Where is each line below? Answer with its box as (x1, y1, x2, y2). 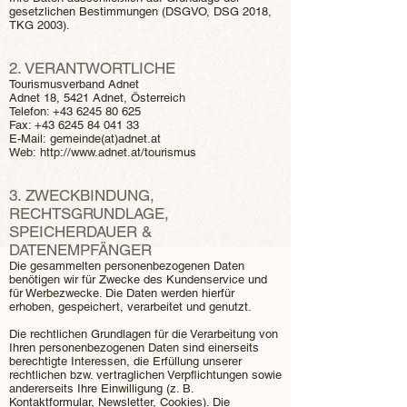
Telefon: (9, 104, 53, 118)
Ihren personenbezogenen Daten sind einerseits (9, 341, 259, 354)
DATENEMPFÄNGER (9, 241, 152, 259)
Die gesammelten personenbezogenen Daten (9, 259, 244, 273)
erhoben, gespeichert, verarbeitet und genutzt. (9, 300, 252, 313)
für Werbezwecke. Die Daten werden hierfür (9, 286, 234, 300)
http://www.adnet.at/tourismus (40, 145, 196, 159)
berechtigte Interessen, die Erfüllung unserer (9, 354, 242, 368)
